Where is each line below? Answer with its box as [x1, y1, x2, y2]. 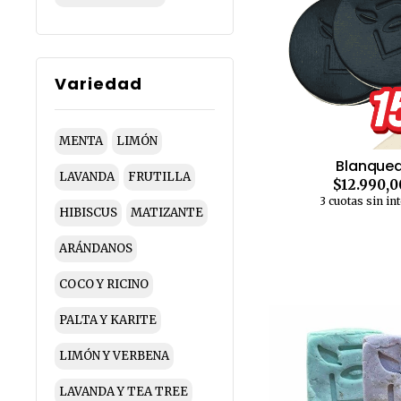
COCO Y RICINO [59, 277, 149, 292]
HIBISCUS [59, 205, 117, 220]
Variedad [55, 73, 142, 95]
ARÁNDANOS [59, 241, 132, 256]
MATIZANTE [131, 205, 203, 220]
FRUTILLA [128, 169, 191, 184]
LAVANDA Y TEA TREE [59, 384, 188, 399]
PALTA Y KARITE [59, 312, 157, 328]
